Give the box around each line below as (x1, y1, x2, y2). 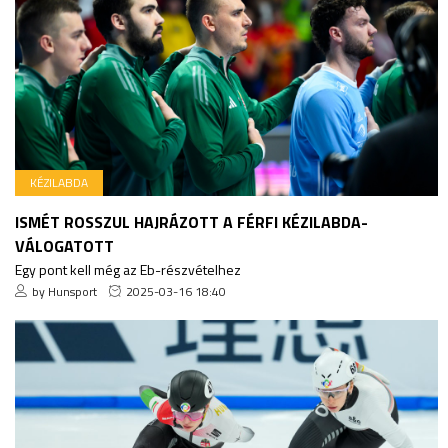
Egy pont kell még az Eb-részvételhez (15, 258, 241, 280)
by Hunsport (32, 281, 97, 301)
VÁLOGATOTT (15, 233, 114, 258)
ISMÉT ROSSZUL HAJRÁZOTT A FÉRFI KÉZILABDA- (15, 209, 368, 234)
